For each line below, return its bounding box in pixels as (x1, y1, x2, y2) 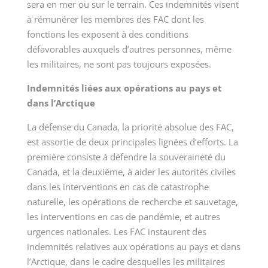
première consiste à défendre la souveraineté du (26, 151, 226, 163)
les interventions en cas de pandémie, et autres (26, 211, 220, 223)
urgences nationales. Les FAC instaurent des (26, 226, 206, 238)
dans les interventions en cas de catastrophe (26, 181, 209, 193)
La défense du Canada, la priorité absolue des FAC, (26, 121, 234, 133)
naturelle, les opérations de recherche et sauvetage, (26, 196, 238, 208)
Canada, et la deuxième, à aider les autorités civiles (26, 166, 236, 178)
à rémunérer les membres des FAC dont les (26, 13, 204, 26)
